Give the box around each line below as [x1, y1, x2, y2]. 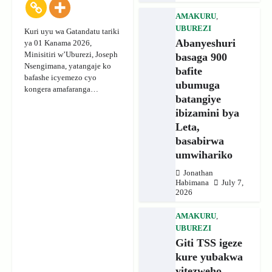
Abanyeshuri [175, 36, 236, 49]
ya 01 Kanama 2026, [24, 38, 92, 47]
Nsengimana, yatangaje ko [24, 61, 111, 70]
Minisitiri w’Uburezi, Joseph [24, 49, 118, 59]
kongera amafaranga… [24, 84, 98, 93]
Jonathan [183, 168, 213, 177]
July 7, [221, 178, 243, 187]
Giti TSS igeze [175, 236, 242, 249]
